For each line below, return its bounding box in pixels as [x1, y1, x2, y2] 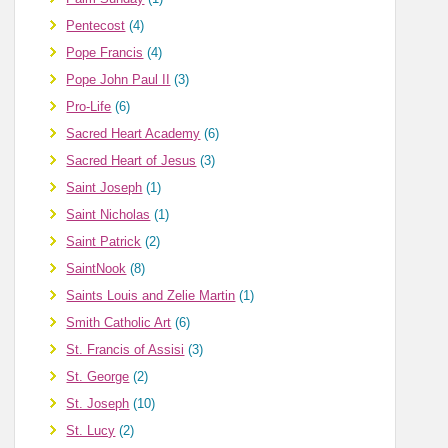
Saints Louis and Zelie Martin [66, 288, 236, 304]
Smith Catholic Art [66, 315, 172, 331]
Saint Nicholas [66, 207, 151, 223]
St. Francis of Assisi [66, 342, 185, 358]
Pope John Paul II [66, 72, 171, 88]
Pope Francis [66, 45, 144, 61]
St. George [66, 369, 130, 385]
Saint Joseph [66, 180, 143, 196]
